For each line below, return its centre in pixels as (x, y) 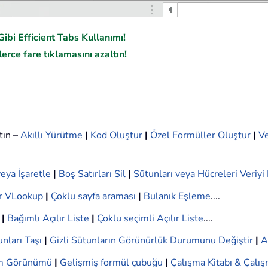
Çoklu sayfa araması (93, 197)
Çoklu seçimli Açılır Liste (150, 219)
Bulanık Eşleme (177, 197)
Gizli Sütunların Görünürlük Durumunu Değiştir (151, 241)
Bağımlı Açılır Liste (48, 219)
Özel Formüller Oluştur (200, 135)
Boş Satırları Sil (92, 174)
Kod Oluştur (116, 135)
